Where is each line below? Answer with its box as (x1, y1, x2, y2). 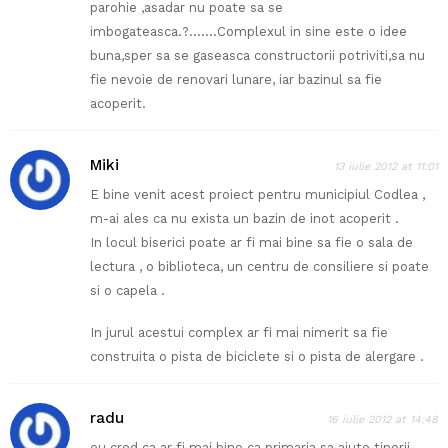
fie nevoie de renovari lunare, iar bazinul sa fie (90, 72, 382, 88)
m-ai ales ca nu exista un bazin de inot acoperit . (90, 211, 399, 227)
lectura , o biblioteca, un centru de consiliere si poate (90, 259, 429, 275)
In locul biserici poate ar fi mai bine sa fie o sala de (90, 235, 413, 251)
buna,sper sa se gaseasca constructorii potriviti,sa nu (90, 48, 425, 64)
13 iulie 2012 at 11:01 (334, 160, 438, 174)
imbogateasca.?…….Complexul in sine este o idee (90, 24, 407, 40)
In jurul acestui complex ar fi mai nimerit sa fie (90, 325, 388, 341)
